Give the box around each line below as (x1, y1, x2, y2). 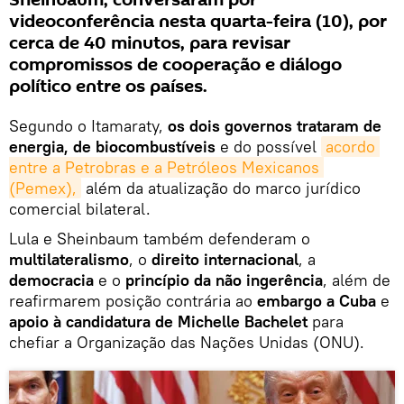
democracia (9, 270, 94, 291)
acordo (326, 136, 375, 158)
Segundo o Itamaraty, (9, 115, 168, 137)
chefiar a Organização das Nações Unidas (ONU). (9, 332, 364, 353)
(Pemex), (9, 178, 77, 199)
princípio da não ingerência (125, 270, 323, 291)
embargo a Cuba (257, 290, 376, 312)
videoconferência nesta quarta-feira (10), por (9, 9, 387, 35)
